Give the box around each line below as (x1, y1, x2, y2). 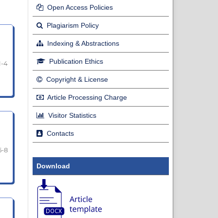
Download (36, 162, 70, 170)
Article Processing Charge (46, 93, 127, 101)
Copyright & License (44, 75, 108, 83)
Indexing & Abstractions (45, 39, 119, 47)
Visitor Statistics (46, 111, 96, 119)
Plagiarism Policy (45, 21, 99, 29)
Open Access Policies (45, 3, 113, 11)
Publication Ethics (47, 57, 103, 65)
